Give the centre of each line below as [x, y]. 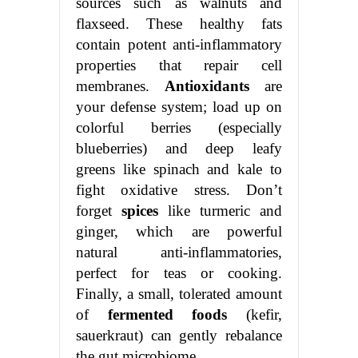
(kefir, [255, 315]
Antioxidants [207, 86]
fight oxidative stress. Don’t [179, 190]
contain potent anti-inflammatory [179, 45]
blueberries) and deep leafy [179, 149]
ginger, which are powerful [179, 232]
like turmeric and [220, 211]
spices [140, 211]
